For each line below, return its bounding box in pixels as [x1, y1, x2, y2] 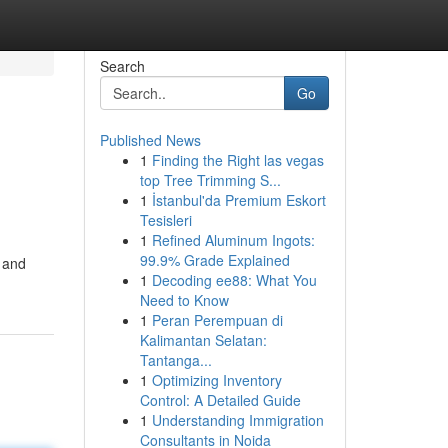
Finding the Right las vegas [151, 150, 324, 170]
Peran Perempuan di [151, 310, 283, 330]
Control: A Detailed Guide [139, 390, 301, 410]
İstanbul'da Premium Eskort [151, 190, 326, 210]
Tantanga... [139, 350, 212, 370]
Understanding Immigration [151, 410, 324, 430]
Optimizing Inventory [151, 370, 282, 390]
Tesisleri [139, 210, 192, 230]
